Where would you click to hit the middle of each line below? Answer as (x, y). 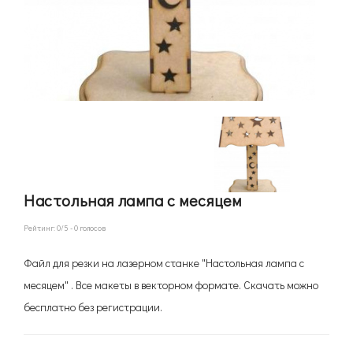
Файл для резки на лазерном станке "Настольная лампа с (164, 263)
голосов (92, 228)
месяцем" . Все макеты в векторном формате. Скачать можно (171, 285)
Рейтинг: (40, 228)
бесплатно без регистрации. (93, 307)
